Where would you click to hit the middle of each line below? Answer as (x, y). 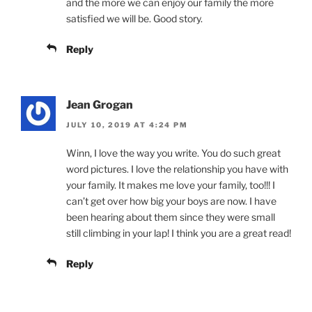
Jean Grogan (100, 105)
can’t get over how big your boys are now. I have (171, 201)
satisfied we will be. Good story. (134, 19)
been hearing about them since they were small (171, 217)
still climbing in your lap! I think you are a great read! (179, 233)
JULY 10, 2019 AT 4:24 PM (127, 124)
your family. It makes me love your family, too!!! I (171, 185)
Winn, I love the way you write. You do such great (173, 153)
